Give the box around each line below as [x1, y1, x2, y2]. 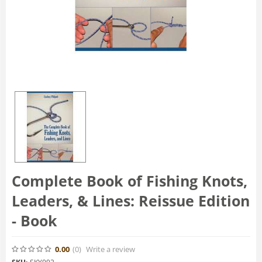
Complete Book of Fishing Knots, [12, 171, 247, 191]
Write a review [86, 243, 135, 254]
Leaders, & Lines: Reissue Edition [12, 191, 250, 211]
